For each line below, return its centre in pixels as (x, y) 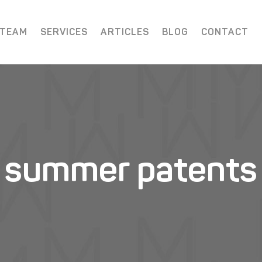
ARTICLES (125, 32)
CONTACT (225, 32)
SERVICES (64, 32)
